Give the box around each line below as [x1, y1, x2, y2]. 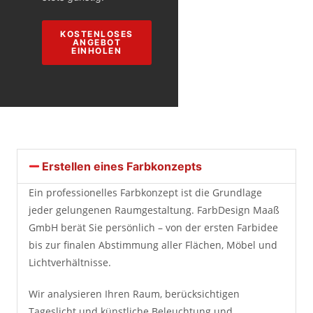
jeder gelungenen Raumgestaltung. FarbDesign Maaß [29, 203, 279, 217]
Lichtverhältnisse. [29, 256, 111, 269]
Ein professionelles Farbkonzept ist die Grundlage [29, 186, 262, 199]
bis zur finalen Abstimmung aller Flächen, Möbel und [29, 238, 277, 252]
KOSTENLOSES [60, 29, 133, 39]
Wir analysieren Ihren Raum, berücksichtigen [29, 287, 240, 300]
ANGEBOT [72, 37, 121, 48]
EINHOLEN [71, 45, 122, 56]
